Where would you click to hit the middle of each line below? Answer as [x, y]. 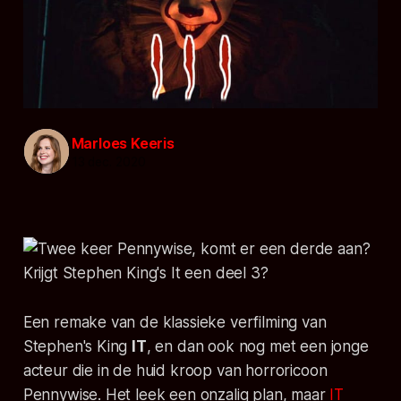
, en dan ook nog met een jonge [257, 346]
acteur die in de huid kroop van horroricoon [175, 370]
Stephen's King [77, 346]
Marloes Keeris [123, 144]
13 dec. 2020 [108, 162]
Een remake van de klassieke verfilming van [175, 322]
